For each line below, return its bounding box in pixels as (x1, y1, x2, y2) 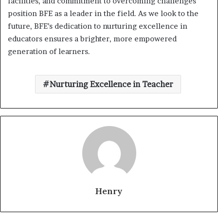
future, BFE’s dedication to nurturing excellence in (8, 21, 187, 31)
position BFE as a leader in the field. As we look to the (8, 8, 199, 18)
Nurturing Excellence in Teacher (49, 79, 173, 89)
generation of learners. (8, 46, 90, 56)
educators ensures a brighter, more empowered (8, 34, 177, 43)
